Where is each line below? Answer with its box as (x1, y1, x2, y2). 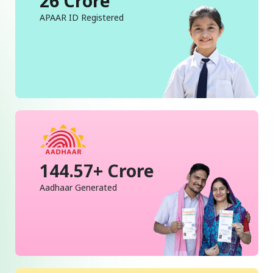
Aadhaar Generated (39, 181, 117, 193)
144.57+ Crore (39, 158, 154, 182)
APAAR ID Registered (39, 11, 124, 23)
